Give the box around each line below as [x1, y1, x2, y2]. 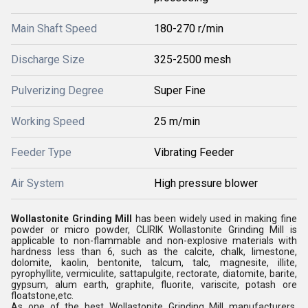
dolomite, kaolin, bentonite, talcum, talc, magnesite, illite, [11, 256, 297, 268]
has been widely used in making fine [132, 212, 298, 224]
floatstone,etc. [11, 289, 74, 301]
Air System [11, 176, 64, 190]
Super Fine [154, 83, 206, 97]
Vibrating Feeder [154, 145, 234, 159]
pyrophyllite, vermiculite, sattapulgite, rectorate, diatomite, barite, [11, 267, 297, 279]
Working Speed [11, 114, 85, 128]
